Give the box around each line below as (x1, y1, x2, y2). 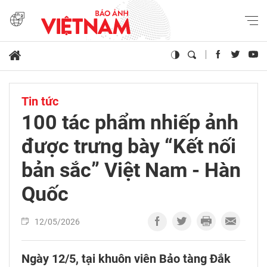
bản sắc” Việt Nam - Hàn (21, 158, 241, 182)
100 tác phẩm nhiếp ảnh (21, 110, 238, 135)
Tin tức (21, 94, 58, 109)
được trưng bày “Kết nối (21, 134, 236, 159)
